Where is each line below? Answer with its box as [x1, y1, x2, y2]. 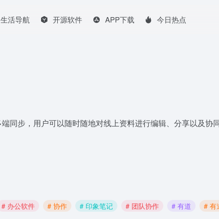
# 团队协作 [126, 200, 159, 211]
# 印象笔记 [80, 200, 113, 211]
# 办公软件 [1, 200, 35, 211]
